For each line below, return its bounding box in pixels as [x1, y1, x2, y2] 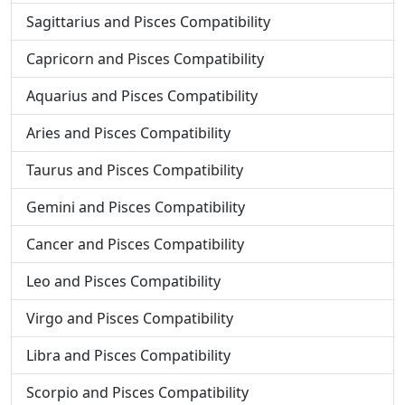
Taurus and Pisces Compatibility [26, 160, 243, 180]
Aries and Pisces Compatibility [26, 123, 231, 143]
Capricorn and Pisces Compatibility [26, 49, 264, 69]
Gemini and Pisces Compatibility [26, 197, 245, 217]
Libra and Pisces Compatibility [26, 345, 231, 365]
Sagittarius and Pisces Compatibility [26, 12, 270, 32]
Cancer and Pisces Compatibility [26, 234, 244, 254]
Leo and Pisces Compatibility [26, 271, 221, 291]
